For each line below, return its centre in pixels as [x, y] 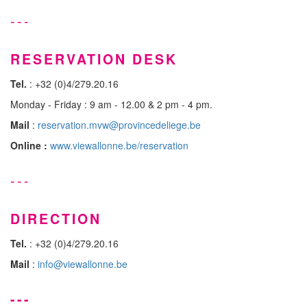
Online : [29, 145]
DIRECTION [56, 219]
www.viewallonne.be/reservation [119, 145]
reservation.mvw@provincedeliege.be [119, 125]
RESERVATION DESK [94, 59]
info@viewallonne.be [83, 264]
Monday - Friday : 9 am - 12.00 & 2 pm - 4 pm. [111, 104]
